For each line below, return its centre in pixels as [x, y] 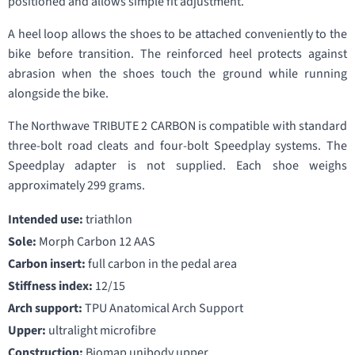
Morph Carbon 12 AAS [96, 242]
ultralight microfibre [101, 330]
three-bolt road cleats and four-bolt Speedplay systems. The [177, 146]
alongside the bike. [58, 94]
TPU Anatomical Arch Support [163, 308]
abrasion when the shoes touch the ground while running [177, 74]
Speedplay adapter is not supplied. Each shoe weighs [177, 166]
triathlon [108, 219]
